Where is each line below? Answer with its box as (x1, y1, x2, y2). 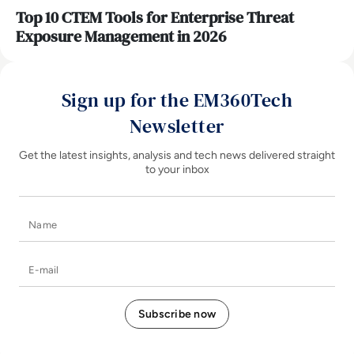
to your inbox (145, 163, 209, 177)
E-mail (176, 254, 213, 273)
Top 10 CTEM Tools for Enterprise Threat (16, 6, 294, 29)
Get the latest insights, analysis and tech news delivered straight (19, 149, 335, 163)
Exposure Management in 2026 (16, 25, 227, 48)
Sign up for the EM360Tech (62, 87, 292, 114)
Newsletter (130, 113, 224, 140)
